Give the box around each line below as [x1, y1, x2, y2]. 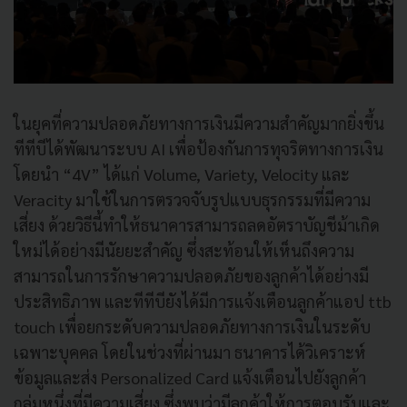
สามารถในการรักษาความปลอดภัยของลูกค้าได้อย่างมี [14, 264, 369, 286]
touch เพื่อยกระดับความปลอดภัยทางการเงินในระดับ [14, 315, 371, 337]
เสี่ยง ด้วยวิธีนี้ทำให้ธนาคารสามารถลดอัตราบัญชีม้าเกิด [14, 213, 380, 235]
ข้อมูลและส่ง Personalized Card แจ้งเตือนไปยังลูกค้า [14, 366, 366, 388]
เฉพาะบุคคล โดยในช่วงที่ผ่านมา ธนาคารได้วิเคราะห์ [14, 341, 366, 362]
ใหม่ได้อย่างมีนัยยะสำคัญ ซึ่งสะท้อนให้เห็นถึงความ [14, 239, 354, 261]
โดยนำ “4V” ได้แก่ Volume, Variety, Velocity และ [14, 163, 350, 184]
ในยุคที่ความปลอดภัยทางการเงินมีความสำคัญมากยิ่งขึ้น [14, 112, 384, 134]
